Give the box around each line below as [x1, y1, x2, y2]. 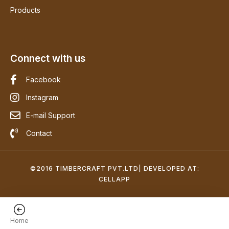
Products [10, 6, 40, 15]
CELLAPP [99, 175, 130, 184]
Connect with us [10, 53, 85, 65]
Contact [26, 129, 52, 138]
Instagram [26, 93, 58, 102]
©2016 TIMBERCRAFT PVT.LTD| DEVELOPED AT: [30, 165, 199, 173]
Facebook [26, 75, 61, 84]
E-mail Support [26, 111, 75, 120]
